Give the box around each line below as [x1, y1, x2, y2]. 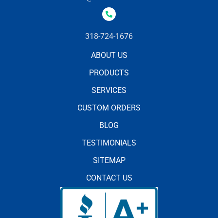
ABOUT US [91, 50, 127, 60]
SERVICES [91, 85, 127, 95]
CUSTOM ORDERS [77, 103, 141, 112]
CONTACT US [86, 173, 132, 182]
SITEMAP [92, 155, 126, 165]
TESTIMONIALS [82, 138, 136, 147]
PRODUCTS [89, 68, 129, 77]
